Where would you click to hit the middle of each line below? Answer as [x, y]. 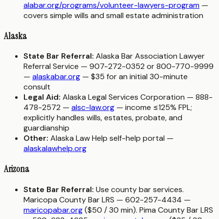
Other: [36, 138]
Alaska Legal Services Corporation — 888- [137, 97]
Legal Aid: [42, 97]
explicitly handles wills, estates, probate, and [103, 118]
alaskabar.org [56, 77]
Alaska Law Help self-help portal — [111, 138]
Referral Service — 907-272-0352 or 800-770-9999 [119, 66]
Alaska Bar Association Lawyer [149, 56]
